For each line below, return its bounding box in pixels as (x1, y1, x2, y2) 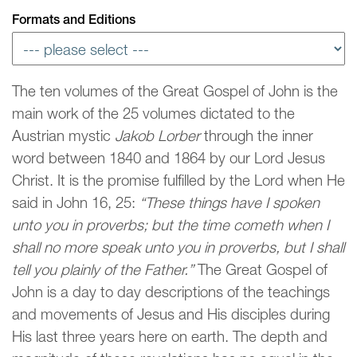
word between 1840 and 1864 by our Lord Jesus (12, 149, 325, 167)
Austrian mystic (12, 127, 115, 145)
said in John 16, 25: (12, 194, 139, 212)
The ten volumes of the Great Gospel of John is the (12, 82, 338, 100)
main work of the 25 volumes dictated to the (12, 104, 295, 123)
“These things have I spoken (139, 194, 320, 212)
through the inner (200, 127, 313, 145)
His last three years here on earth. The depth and (12, 328, 328, 346)
